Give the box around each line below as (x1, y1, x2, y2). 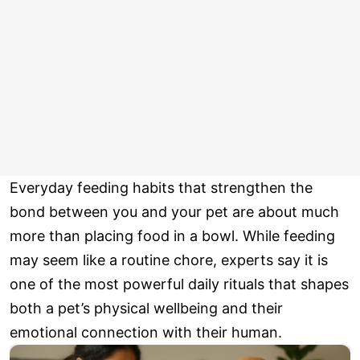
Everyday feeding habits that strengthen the (10, 179, 313, 197)
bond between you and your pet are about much (10, 203, 339, 221)
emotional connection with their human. (10, 324, 282, 342)
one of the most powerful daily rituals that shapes (10, 276, 349, 293)
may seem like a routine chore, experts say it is (10, 252, 328, 269)
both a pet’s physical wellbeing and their (10, 300, 283, 317)
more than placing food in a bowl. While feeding (10, 227, 335, 245)
